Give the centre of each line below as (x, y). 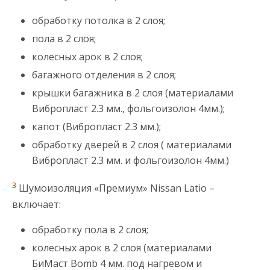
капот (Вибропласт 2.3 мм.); (96, 127)
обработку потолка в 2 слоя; (98, 20)
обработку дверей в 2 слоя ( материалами (131, 145)
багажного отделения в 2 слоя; (104, 75)
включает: (36, 204)
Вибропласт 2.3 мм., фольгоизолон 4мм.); (128, 109)
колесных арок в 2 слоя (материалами (121, 247)
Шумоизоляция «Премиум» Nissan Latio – (115, 188)
